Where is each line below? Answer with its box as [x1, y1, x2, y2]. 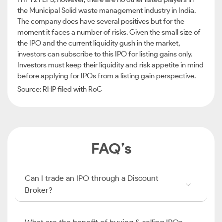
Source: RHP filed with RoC [17, 85, 102, 94]
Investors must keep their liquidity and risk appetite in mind [17, 60, 204, 69]
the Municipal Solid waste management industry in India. [17, 6, 196, 15]
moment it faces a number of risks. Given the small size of [17, 28, 201, 37]
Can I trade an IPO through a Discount [25, 173, 159, 183]
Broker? [25, 185, 53, 195]
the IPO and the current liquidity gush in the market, [17, 39, 180, 48]
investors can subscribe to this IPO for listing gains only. [17, 50, 192, 58]
